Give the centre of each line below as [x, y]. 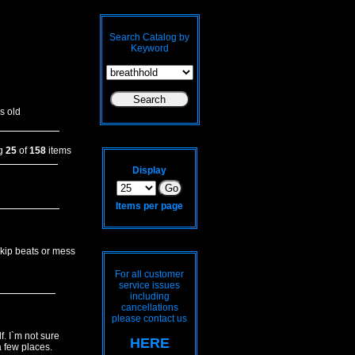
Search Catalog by [149, 37]
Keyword [149, 48]
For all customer [149, 274]
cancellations [149, 307]
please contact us [149, 319]
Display [149, 170]
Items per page [149, 206]
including [149, 296]
